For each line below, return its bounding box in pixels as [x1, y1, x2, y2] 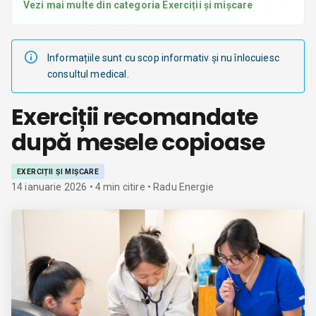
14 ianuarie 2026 [11, 181, 87, 193]
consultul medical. [47, 68, 129, 80]
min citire [101, 181, 145, 193]
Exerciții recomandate [11, 101, 258, 133]
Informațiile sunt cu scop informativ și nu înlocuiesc [47, 52, 279, 63]
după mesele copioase [11, 126, 265, 158]
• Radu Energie [145, 181, 214, 193]
